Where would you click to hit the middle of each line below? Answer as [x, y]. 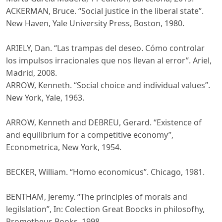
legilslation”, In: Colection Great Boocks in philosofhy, [105, 209]
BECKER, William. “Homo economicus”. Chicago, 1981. [105, 172]
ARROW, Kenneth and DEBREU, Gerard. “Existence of [104, 123]
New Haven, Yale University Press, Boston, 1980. [95, 24]
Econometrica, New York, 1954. [64, 147]
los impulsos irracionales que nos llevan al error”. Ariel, [109, 61]
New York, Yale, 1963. [45, 98]
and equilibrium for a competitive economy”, [90, 135]
